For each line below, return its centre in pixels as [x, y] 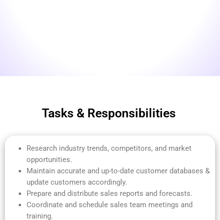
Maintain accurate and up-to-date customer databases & [118, 171]
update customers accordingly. [77, 182]
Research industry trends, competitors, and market [109, 149]
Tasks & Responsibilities [109, 113]
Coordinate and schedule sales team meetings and [109, 205]
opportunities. [49, 160]
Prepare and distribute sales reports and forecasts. [109, 194]
